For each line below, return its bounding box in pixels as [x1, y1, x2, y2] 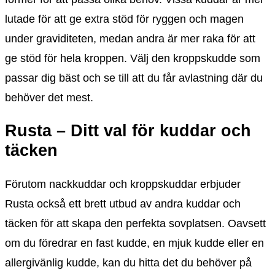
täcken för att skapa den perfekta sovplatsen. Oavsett [5, 217, 266, 230]
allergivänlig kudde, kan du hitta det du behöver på [5, 256, 252, 269]
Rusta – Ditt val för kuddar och [5, 122, 251, 141]
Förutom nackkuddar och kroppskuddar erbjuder [5, 177, 241, 190]
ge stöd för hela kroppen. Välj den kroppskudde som [5, 52, 260, 64]
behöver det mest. [5, 91, 93, 104]
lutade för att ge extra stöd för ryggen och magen [5, 12, 244, 25]
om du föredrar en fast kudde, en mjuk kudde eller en [5, 236, 264, 249]
